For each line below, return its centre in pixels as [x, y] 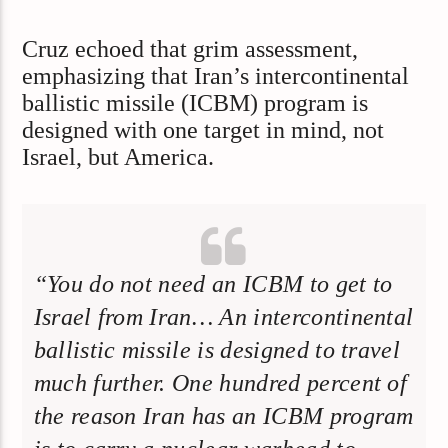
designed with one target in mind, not [203, 130]
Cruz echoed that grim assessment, [190, 49]
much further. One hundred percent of [220, 383]
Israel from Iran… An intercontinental [223, 317]
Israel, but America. [118, 157]
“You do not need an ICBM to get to [213, 284]
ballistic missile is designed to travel [217, 350]
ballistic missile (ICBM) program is [195, 103]
